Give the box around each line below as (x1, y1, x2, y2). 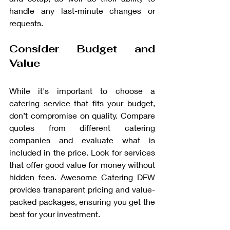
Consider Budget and (9, 42, 155, 56)
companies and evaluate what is (9, 135, 155, 145)
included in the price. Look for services (9, 147, 155, 158)
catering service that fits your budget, (9, 98, 155, 108)
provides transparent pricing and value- (9, 184, 155, 195)
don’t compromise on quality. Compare (9, 110, 155, 121)
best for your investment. (9, 209, 100, 219)
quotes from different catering (9, 123, 155, 133)
